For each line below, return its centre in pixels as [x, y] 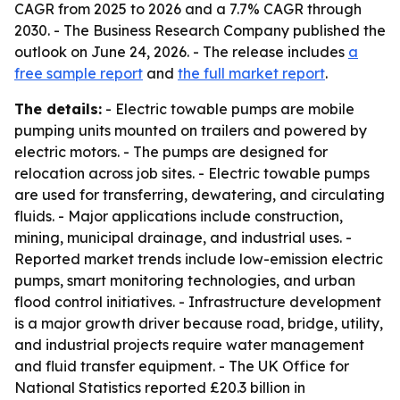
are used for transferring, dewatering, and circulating [200, 195]
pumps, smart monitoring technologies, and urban [185, 280]
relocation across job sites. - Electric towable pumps [192, 173]
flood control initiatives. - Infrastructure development [198, 302]
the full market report [251, 73]
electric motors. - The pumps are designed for [171, 152]
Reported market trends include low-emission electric [199, 259]
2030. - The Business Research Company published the [200, 30]
